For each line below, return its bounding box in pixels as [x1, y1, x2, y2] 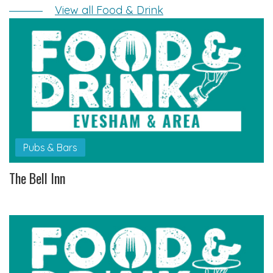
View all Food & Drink [55, 2, 163, 17]
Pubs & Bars [23, 141, 77, 154]
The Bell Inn [9, 168, 65, 188]
